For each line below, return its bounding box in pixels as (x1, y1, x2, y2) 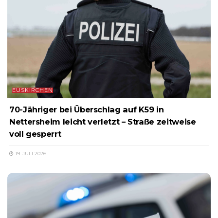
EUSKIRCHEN (12, 86, 53, 93)
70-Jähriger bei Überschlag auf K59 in (9, 104, 164, 114)
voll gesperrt (9, 128, 61, 139)
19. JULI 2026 (14, 150, 46, 157)
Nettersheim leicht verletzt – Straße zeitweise (9, 116, 196, 127)
